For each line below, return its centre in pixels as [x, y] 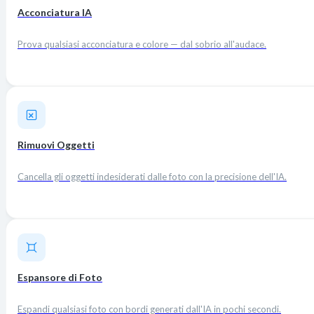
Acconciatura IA [55, 13]
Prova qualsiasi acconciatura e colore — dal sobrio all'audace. [142, 45]
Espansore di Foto [60, 278]
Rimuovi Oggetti [56, 145]
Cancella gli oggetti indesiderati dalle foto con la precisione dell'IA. [152, 177]
